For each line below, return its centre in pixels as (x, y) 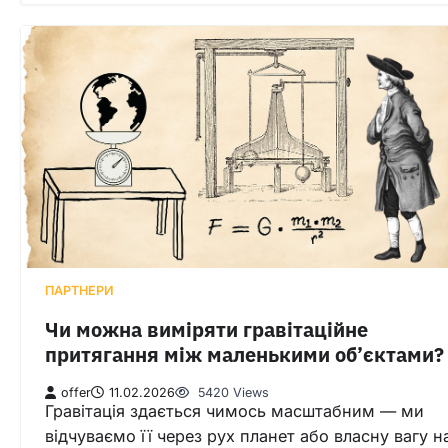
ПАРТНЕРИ (79, 290)
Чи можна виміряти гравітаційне (206, 330)
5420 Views (231, 392)
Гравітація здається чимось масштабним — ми (234, 410)
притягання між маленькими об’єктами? (244, 355)
